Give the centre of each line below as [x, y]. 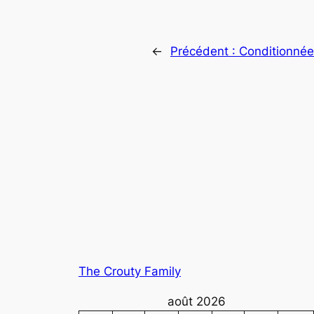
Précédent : [205, 51]
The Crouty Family [130, 272]
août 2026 [196, 302]
